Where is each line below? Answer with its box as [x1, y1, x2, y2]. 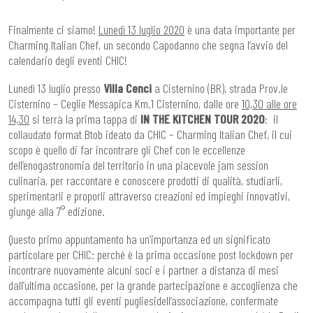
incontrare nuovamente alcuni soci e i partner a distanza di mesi [8, 261, 279, 277]
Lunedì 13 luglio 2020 [99, 21, 184, 37]
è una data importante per [184, 21, 296, 37]
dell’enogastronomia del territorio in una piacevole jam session [8, 156, 268, 173]
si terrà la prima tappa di [29, 110, 140, 126]
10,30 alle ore [242, 95, 297, 111]
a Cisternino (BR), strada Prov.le [152, 80, 288, 96]
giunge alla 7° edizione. [8, 203, 105, 219]
